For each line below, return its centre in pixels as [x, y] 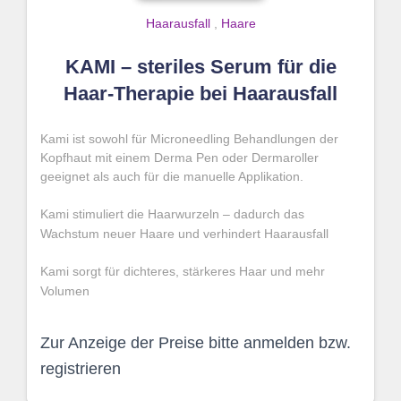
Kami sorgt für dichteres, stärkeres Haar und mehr [183, 271]
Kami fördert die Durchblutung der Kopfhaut [164, 328]
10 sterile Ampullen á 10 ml [117, 357]
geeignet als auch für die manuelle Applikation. [172, 176]
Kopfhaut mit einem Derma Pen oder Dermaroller [179, 158]
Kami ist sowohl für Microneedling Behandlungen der [189, 139]
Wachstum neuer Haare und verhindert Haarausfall [184, 234]
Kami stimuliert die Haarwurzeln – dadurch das [172, 214]
